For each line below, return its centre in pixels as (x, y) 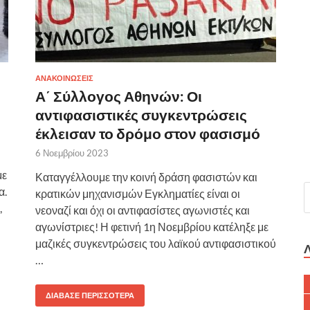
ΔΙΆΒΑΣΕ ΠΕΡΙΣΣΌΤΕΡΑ (90, 295)
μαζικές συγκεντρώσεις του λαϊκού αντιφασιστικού (156, 243)
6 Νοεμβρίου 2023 (72, 153)
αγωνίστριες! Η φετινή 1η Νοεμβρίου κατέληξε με (152, 226)
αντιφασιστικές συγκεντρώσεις (141, 114)
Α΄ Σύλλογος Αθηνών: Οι (119, 95)
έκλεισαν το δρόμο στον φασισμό (148, 133)
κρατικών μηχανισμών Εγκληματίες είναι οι (138, 193)
